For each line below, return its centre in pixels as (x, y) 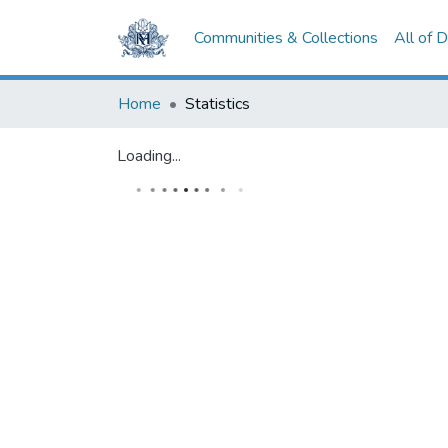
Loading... (149, 156)
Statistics (217, 104)
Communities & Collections (286, 38)
